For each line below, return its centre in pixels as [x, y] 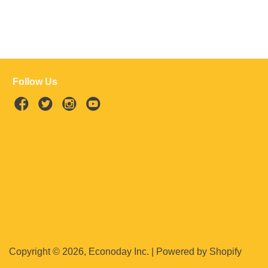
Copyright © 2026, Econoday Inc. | [82, 252]
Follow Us [35, 82]
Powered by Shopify [199, 252]
